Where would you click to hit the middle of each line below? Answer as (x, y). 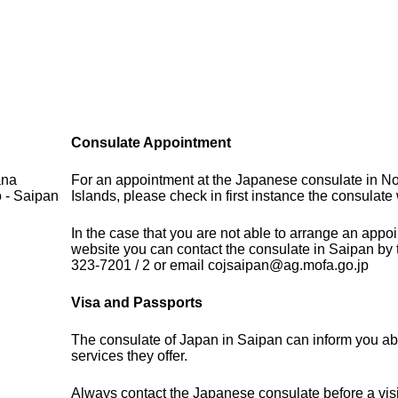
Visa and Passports (137, 303)
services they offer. (130, 356)
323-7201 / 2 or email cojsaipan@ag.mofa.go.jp (220, 266)
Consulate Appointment (151, 143)
